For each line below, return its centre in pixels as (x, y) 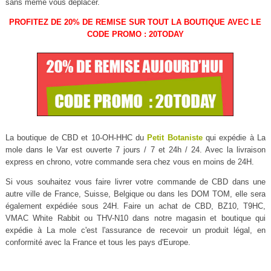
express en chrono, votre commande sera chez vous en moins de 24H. (129, 162)
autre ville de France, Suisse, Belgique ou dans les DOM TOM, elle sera (135, 194)
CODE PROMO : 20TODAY (135, 34)
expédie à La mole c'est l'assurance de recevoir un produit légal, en (135, 230)
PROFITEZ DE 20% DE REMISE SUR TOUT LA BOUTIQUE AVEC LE (135, 22)
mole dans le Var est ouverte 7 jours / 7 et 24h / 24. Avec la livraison (135, 150)
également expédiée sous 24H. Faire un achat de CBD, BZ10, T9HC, (135, 206)
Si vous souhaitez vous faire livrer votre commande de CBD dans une (135, 182)
